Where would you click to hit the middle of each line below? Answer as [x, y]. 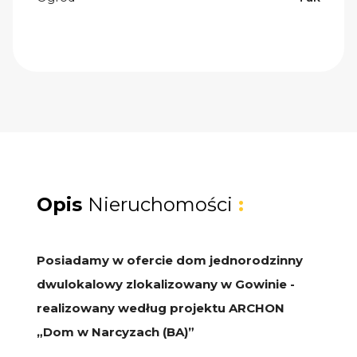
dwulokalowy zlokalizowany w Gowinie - [166, 284]
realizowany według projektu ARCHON [161, 308]
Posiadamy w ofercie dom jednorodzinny [170, 260]
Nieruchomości [160, 204]
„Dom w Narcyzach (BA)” [116, 331]
